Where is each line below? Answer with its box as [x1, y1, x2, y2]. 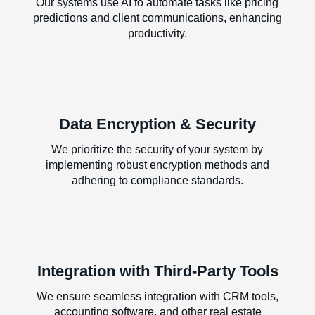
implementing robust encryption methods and [45, 158, 269, 171]
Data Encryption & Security [58, 115, 256, 133]
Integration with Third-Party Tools [37, 262, 278, 280]
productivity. [127, 27, 187, 39]
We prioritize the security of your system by [51, 143, 263, 155]
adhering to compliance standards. [71, 174, 243, 186]
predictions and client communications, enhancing [32, 11, 282, 24]
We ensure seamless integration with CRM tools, [37, 290, 278, 302]
